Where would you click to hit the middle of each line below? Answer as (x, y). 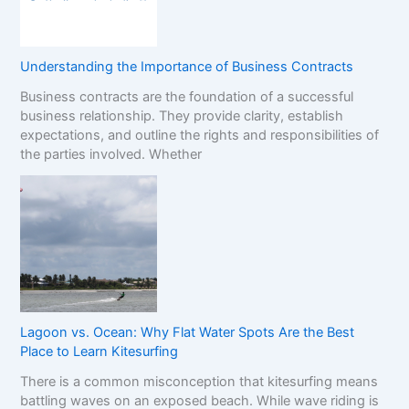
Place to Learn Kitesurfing (100, 351)
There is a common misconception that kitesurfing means (199, 381)
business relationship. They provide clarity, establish (182, 115)
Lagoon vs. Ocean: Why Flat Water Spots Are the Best (188, 332)
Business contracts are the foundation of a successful (187, 96)
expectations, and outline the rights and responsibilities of (200, 135)
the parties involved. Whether (111, 154)
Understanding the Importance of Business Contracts (187, 66)
